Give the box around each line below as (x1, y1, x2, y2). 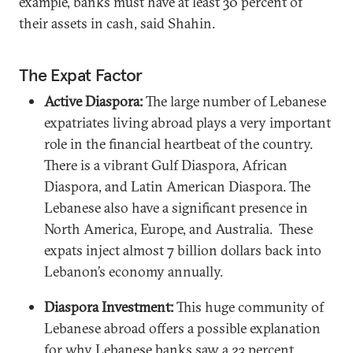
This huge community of (176, 297, 324, 316)
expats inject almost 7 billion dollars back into (44, 240, 321, 259)
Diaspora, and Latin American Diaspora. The (44, 176, 310, 195)
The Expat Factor (19, 63, 143, 86)
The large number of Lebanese (146, 91, 326, 110)
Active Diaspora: (44, 91, 146, 110)
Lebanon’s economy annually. (44, 262, 223, 281)
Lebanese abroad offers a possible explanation (44, 318, 321, 337)
